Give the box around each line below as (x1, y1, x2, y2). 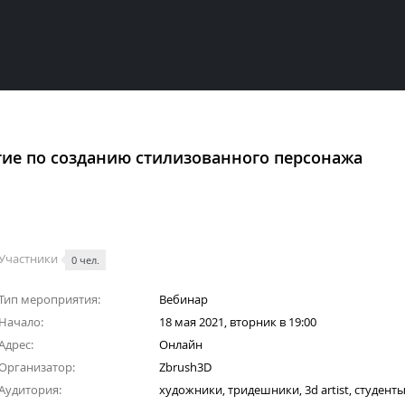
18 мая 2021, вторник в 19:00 (159, 314, 316, 330)
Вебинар (159, 291, 208, 307)
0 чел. (71, 253, 100, 267)
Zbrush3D (159, 359, 212, 375)
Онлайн (159, 336, 202, 353)
